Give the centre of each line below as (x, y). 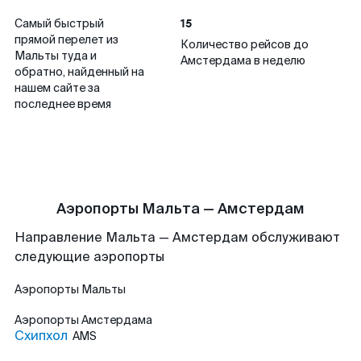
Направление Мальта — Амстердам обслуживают (177, 237)
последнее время (63, 104)
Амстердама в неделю (243, 60)
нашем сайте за (57, 88)
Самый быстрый (59, 23)
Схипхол (41, 336)
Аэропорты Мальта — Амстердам (180, 209)
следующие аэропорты (89, 257)
